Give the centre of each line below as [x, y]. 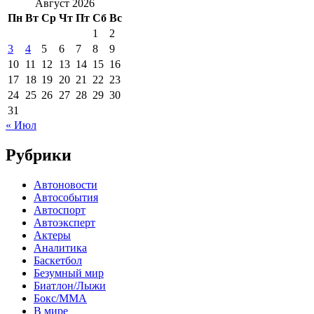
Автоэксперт [64, 222]
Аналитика [60, 247]
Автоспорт [60, 210]
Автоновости [66, 184]
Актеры [52, 235]
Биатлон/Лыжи [70, 285]
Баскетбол [58, 260]
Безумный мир [69, 273]
